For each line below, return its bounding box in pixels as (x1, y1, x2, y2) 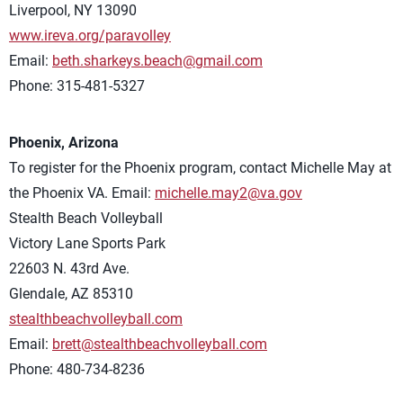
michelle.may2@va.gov (155, 184, 302, 202)
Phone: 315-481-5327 (9, 77, 145, 95)
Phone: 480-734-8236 (9, 361, 145, 379)
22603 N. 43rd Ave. (9, 260, 130, 278)
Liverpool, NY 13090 (9, 2, 137, 20)
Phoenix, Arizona (9, 134, 119, 152)
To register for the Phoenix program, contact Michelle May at (9, 159, 391, 177)
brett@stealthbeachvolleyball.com (52, 336, 267, 354)
